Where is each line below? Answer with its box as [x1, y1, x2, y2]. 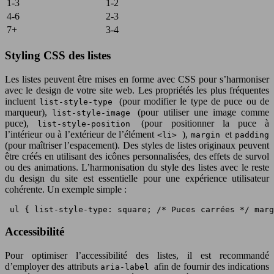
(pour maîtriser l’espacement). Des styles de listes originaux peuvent [5, 139, 269, 150]
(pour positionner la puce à [141, 117, 270, 128]
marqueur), [5, 106, 52, 117]
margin [190, 130, 226, 139]
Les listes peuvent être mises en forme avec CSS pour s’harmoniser [5, 73, 269, 84]
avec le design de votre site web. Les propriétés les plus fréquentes [5, 84, 269, 95]
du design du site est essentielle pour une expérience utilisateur [5, 172, 269, 183]
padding [235, 130, 270, 139]
